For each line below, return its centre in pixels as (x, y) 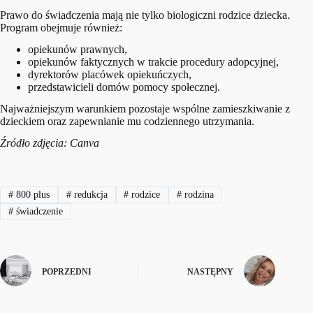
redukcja (89, 194)
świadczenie (38, 212)
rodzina (198, 194)
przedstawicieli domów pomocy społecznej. (124, 87)
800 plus (31, 194)
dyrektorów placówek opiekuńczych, (110, 75)
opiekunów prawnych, (78, 50)
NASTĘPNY (211, 271)
